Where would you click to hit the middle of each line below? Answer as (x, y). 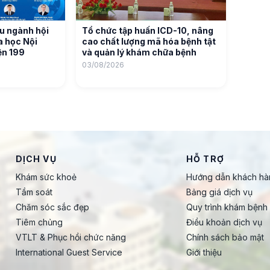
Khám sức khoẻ (46, 177)
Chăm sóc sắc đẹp (52, 207)
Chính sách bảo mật (225, 237)
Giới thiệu (204, 252)
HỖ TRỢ (205, 159)
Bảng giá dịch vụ (220, 192)
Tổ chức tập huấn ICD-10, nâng (148, 30)
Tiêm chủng (39, 222)
